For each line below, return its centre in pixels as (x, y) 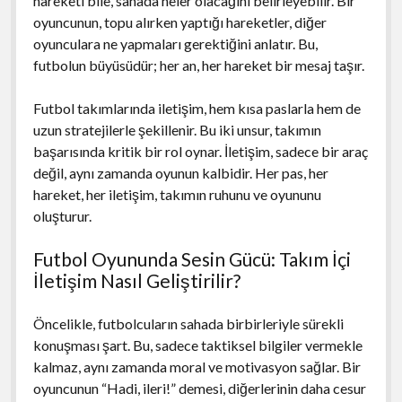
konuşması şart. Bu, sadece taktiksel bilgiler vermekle (197, 345)
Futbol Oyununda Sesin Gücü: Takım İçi (192, 258)
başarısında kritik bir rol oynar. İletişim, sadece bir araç (200, 151)
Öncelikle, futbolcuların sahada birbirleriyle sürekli (188, 323)
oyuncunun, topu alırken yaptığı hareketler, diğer (179, 22)
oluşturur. (62, 215)
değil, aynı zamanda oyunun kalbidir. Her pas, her (180, 172)
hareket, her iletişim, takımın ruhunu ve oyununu (177, 194)
